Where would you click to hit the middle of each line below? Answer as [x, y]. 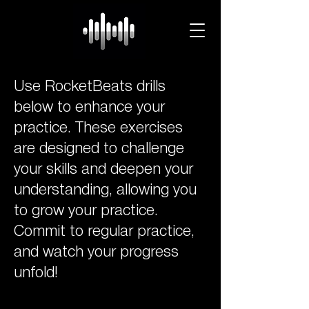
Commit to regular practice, [104, 232]
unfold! [36, 273]
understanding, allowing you [105, 190]
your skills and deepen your [103, 170]
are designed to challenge [99, 149]
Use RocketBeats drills [90, 87]
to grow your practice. [86, 211]
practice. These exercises [98, 128]
